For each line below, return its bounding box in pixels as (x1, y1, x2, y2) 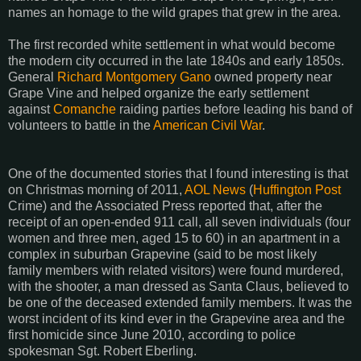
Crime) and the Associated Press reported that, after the (8, 198, 322, 213)
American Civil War (153, 118, 262, 132)
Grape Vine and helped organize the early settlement (8, 85, 309, 100)
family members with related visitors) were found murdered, (8, 263, 343, 277)
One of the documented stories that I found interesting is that (8, 166, 348, 180)
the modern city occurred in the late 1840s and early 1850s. (8, 53, 344, 68)
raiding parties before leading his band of (116, 102, 352, 116)
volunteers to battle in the (8, 118, 153, 132)
